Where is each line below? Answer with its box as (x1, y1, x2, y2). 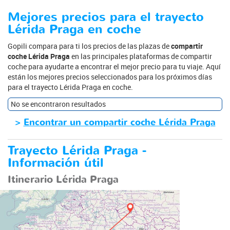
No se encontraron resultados (11, 99, 106, 109)
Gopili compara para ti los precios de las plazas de (8, 41, 171, 51)
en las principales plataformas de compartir (70, 51, 212, 61)
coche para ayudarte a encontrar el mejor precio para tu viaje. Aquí (8, 62, 221, 71)
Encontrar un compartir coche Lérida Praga (23, 116, 216, 129)
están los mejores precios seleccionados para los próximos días (8, 72, 212, 82)
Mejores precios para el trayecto (8, 9, 204, 26)
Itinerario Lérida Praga (8, 172, 119, 186)
